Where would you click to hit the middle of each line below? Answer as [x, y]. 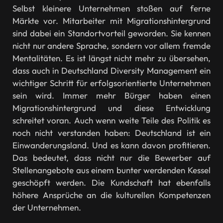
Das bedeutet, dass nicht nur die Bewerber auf [111, 157]
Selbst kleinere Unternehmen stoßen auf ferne [111, 8]
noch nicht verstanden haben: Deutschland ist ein [111, 132]
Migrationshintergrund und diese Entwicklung [111, 108]
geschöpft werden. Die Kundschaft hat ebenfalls [111, 182]
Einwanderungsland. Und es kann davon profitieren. [111, 145]
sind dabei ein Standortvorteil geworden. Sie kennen [111, 33]
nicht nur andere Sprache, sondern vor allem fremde [111, 45]
